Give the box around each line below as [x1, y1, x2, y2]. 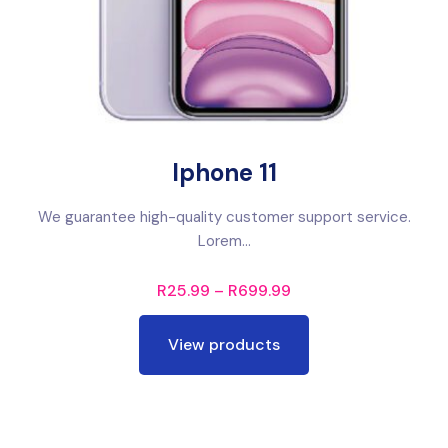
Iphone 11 [171, 156, 277, 188]
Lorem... [197, 230, 251, 251]
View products [168, 333, 280, 355]
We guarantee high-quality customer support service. [37, 206, 411, 227]
